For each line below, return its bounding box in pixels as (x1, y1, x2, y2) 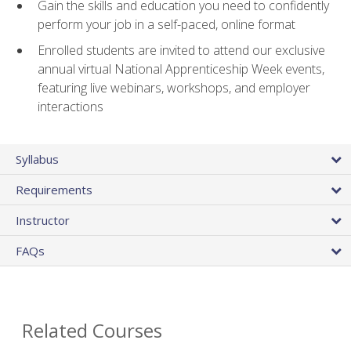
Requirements (16, 182, 92, 198)
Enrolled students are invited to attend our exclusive (38, 42, 325, 60)
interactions (38, 98, 103, 116)
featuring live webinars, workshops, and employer (38, 79, 310, 97)
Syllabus (16, 151, 59, 168)
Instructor (16, 212, 70, 229)
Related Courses (22, 317, 162, 344)
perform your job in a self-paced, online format (38, 16, 295, 34)
